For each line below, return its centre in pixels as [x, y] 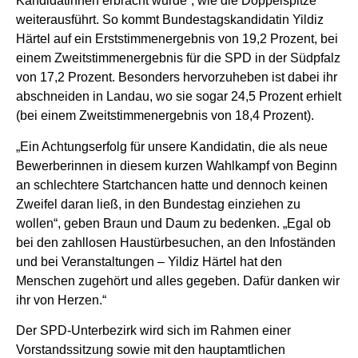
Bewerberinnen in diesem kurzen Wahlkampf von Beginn [177, 165]
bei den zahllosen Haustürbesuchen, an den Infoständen [176, 242]
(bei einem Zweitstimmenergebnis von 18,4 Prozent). [165, 116]
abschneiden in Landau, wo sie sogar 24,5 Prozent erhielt [179, 97]
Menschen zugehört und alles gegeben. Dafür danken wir [178, 280]
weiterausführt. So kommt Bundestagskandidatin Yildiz [170, 20]
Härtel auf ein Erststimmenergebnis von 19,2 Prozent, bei [177, 39]
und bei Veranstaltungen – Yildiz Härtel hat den [149, 261]
